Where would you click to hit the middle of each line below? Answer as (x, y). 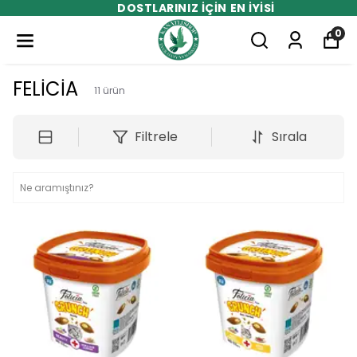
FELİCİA (45, 89)
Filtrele (156, 137)
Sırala (289, 137)
